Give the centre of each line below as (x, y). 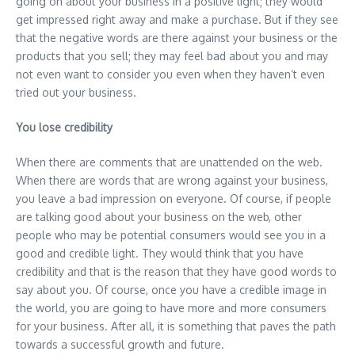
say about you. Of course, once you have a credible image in (171, 289)
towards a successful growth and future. (120, 344)
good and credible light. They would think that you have (160, 253)
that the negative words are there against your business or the (177, 37)
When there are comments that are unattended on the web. (169, 162)
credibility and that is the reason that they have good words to (176, 271)
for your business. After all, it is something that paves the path (176, 326)
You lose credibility (66, 127)
